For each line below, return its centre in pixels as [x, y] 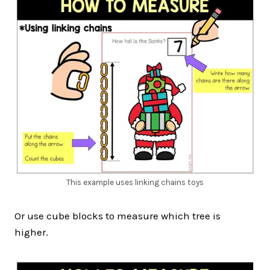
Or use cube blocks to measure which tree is [118, 215]
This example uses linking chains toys [135, 182]
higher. [31, 232]
